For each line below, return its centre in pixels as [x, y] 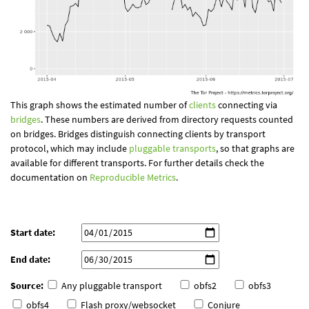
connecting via [247, 105]
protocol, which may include [70, 149]
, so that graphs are [255, 149]
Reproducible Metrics [133, 178]
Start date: [33, 233]
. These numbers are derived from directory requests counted [167, 120]
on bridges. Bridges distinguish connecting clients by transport [138, 134]
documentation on [50, 178]
